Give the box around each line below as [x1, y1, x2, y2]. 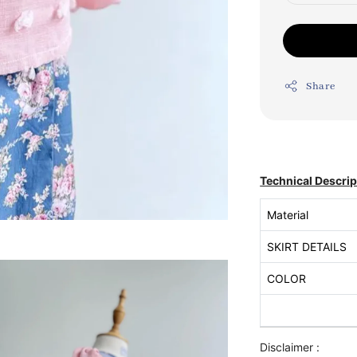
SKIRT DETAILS [266, 239, 347, 253]
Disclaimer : [260, 339, 320, 354]
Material [266, 207, 308, 222]
